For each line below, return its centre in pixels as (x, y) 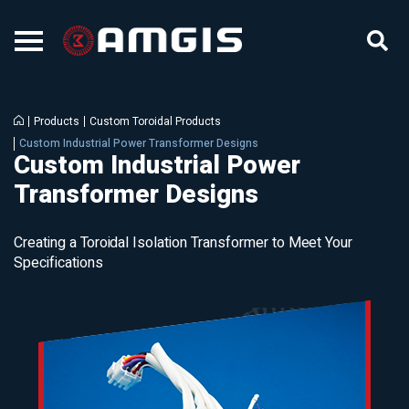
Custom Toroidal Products (155, 121)
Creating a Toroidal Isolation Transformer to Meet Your (184, 243)
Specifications (58, 263)
